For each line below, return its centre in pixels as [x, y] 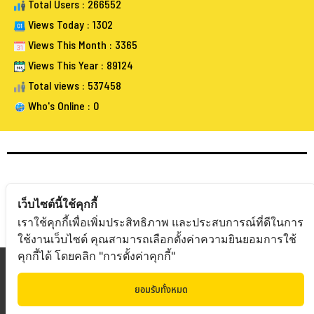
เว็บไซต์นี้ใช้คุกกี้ [57, 204]
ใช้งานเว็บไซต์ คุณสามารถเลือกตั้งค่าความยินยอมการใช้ [157, 239]
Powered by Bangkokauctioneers [238, 299]
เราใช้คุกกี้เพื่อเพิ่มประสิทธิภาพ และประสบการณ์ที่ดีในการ [161, 222]
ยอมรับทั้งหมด [161, 289]
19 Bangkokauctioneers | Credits [137, 266]
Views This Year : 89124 [79, 66]
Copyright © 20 [39, 266]
